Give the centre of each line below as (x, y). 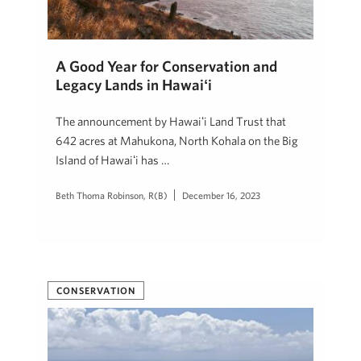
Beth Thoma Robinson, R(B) (112, 195)
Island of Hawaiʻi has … (112, 160)
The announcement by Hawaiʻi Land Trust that (171, 122)
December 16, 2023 (221, 195)
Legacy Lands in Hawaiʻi (134, 85)
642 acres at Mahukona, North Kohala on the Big (177, 141)
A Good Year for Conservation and (166, 66)
